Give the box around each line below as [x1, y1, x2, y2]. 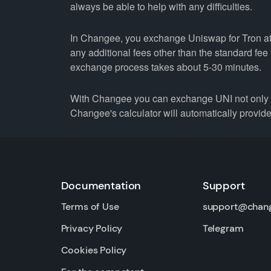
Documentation [60, 178, 142, 193]
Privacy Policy [60, 222, 123, 235]
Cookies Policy [60, 244, 127, 256]
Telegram [202, 222, 244, 235]
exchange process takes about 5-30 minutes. [70, 60, 261, 74]
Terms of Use [60, 200, 119, 213]
